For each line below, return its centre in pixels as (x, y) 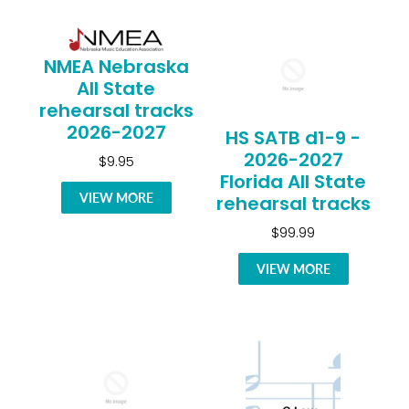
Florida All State (293, 182)
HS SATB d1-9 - (293, 138)
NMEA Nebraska (116, 67)
